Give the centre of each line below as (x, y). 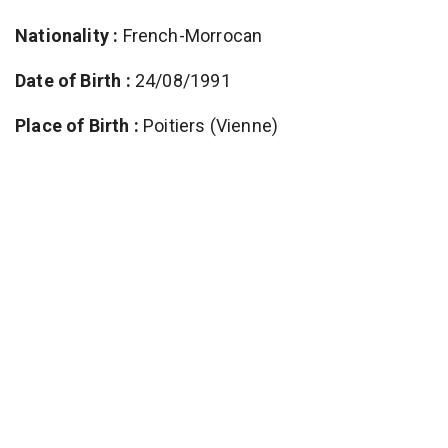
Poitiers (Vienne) (208, 125)
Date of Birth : (73, 80)
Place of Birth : (77, 125)
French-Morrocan (190, 35)
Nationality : (67, 35)
